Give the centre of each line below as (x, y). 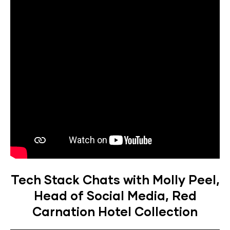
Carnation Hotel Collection (115, 212)
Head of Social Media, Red (115, 196)
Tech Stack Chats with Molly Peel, (115, 180)
